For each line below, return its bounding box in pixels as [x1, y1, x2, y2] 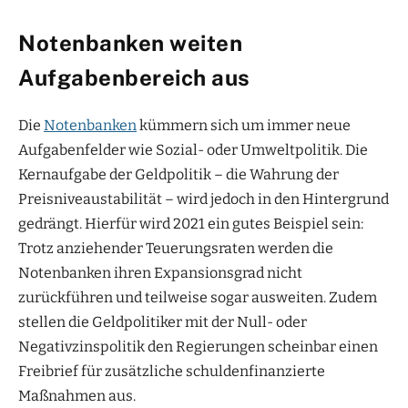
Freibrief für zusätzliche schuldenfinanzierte [18, 362, 325, 380]
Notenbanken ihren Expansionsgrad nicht [18, 263, 302, 281]
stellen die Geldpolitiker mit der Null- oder [18, 312, 307, 331]
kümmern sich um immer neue [137, 116, 351, 134]
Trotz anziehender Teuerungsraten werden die [18, 239, 333, 257]
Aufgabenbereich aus [18, 64, 250, 90]
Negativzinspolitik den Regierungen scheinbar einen [18, 337, 378, 355]
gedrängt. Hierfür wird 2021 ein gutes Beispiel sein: [18, 214, 363, 232]
